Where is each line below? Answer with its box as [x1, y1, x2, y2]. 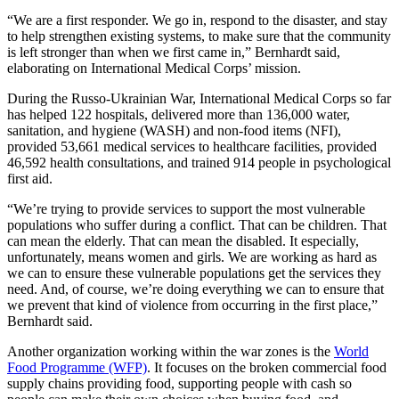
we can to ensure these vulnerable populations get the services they [7, 265, 381, 281]
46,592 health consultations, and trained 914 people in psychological [7, 154, 391, 170]
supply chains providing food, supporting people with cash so [7, 375, 352, 391]
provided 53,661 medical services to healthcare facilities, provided [7, 138, 377, 154]
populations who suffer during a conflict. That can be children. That [7, 216, 387, 232]
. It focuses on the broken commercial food [147, 359, 387, 375]
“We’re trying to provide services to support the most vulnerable [7, 200, 365, 216]
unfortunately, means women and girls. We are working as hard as [7, 248, 377, 265]
